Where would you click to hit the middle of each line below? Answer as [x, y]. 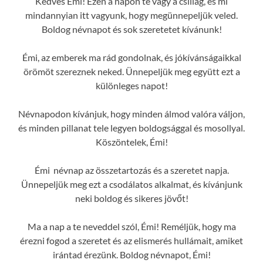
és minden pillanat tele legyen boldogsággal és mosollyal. [131, 128]
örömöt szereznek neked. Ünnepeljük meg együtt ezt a [131, 72]
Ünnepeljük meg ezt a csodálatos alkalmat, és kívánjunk [131, 184]
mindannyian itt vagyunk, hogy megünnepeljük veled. [131, 15]
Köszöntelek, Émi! [131, 142]
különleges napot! [131, 86]
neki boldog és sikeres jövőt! [131, 198]
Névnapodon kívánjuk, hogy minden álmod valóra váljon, [131, 114]
